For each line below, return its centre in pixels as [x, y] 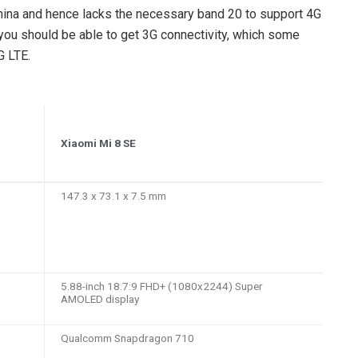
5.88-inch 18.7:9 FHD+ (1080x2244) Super [162, 286]
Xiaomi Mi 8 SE [98, 143]
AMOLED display [100, 299]
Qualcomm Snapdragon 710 [127, 338]
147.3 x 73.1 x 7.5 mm [113, 196]
